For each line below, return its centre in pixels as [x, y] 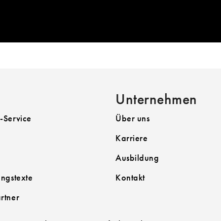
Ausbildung [137, 158]
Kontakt [130, 177]
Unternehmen [156, 99]
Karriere [132, 138]
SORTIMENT [83, 13]
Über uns [133, 118]
